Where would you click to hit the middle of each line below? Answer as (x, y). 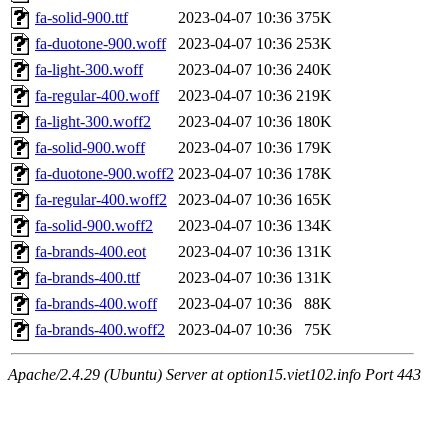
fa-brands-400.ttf (87, 278)
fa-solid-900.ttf (81, 18)
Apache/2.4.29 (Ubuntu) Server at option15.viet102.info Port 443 (214, 375)
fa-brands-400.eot (90, 252)
